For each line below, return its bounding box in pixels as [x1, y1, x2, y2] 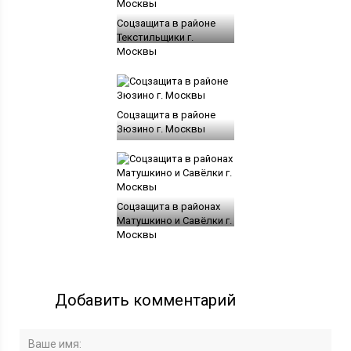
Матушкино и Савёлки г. [116, 214, 232, 226]
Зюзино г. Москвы [116, 122, 205, 135]
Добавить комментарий [55, 290, 237, 309]
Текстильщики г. [116, 31, 194, 43]
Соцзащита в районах [116, 200, 220, 212]
